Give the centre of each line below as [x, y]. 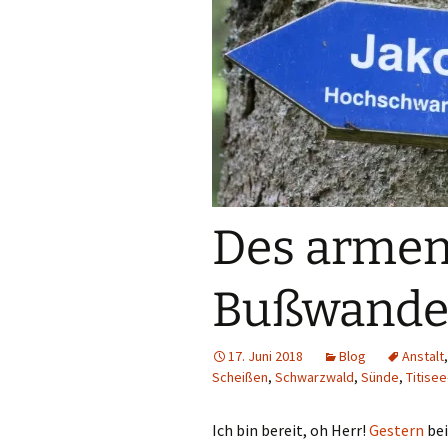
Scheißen [240, 377]
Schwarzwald [314, 377]
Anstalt [423, 356]
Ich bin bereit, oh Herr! [290, 430]
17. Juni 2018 [265, 356]
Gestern [396, 430]
